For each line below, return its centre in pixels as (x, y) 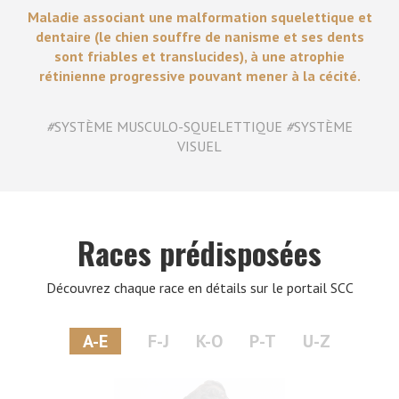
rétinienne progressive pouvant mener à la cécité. (199, 75)
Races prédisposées (199, 252)
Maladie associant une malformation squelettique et (199, 16)
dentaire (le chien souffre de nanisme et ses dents (199, 36)
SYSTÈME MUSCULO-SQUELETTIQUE (170, 126)
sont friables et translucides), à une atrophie (199, 56)
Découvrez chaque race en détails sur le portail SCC (199, 287)
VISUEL (199, 146)
